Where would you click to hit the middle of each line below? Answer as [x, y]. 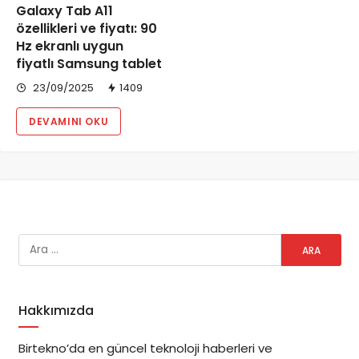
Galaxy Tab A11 [65, 11]
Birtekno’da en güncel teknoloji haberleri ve [145, 348]
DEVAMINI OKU [69, 122]
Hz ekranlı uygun [70, 46]
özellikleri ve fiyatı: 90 [87, 29]
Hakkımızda [56, 311]
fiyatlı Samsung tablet [89, 64]
